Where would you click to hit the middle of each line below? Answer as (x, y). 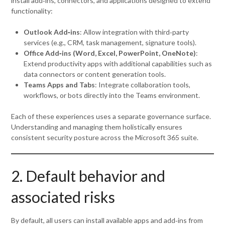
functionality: (32, 11)
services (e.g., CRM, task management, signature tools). (110, 42)
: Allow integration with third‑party (135, 32)
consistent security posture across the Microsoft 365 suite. (105, 137)
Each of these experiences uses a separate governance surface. (111, 116)
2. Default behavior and (88, 176)
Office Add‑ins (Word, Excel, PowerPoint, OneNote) (110, 53)
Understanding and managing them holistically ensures (97, 127)
